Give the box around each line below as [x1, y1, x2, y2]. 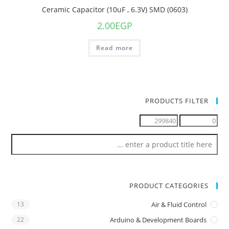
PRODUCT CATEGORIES [129, 181, 209, 190]
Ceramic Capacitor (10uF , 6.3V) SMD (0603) [41, 5, 188, 14]
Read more [96, 43, 133, 52]
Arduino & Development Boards [109, 215, 207, 224]
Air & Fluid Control [151, 200, 207, 209]
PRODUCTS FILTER [145, 96, 209, 105]
